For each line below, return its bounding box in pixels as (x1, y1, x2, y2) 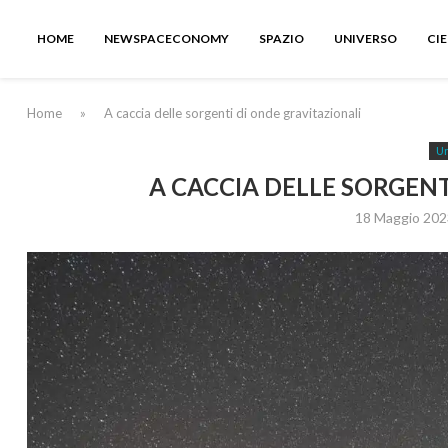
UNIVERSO (334, 31, 397, 46)
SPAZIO (259, 31, 304, 46)
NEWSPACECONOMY (104, 31, 229, 46)
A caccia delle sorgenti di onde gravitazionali (104, 105, 361, 121)
